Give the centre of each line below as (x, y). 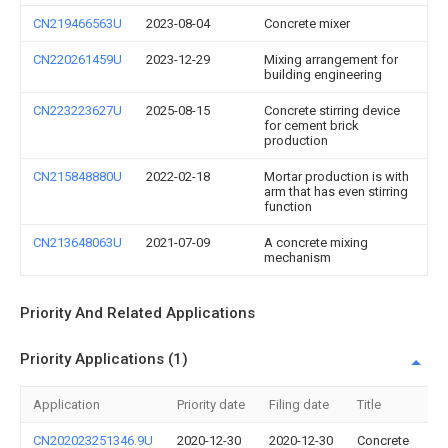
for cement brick (311, 125)
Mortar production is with (336, 176)
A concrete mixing (316, 242)
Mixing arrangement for (331, 59)
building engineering (323, 74)
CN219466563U (77, 23)
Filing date (299, 404)
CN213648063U (77, 242)
